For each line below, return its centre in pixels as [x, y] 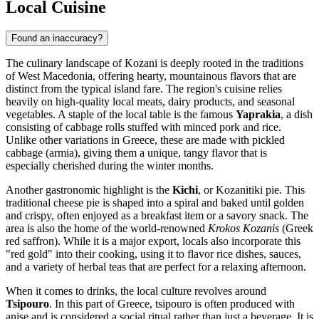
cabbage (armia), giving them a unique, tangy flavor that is [136, 153]
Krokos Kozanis [244, 229]
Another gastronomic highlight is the [89, 190]
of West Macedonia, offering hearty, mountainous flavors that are [151, 76]
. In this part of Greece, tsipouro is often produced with [172, 304]
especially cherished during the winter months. [110, 166]
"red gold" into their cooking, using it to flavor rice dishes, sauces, [153, 254]
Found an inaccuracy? [57, 38]
